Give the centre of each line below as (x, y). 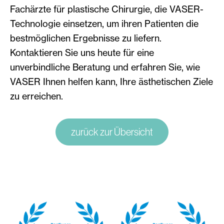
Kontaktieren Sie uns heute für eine (82, 53)
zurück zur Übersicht (112, 132)
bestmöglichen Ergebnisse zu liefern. (86, 38)
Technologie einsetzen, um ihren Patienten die (104, 24)
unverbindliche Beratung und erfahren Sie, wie (105, 67)
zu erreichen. (36, 96)
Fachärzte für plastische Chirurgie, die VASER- (107, 9)
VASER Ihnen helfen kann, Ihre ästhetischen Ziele (111, 82)
